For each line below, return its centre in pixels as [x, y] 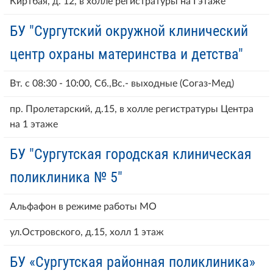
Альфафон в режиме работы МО [83, 206]
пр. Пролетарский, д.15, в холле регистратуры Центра [132, 109]
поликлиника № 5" [66, 177]
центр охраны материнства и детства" [126, 54]
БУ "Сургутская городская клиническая [131, 154]
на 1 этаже [34, 124]
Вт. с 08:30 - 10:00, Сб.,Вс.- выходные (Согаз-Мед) [122, 83]
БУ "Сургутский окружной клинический [129, 31]
